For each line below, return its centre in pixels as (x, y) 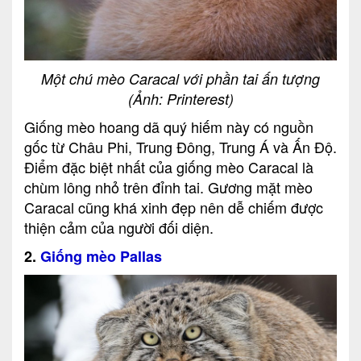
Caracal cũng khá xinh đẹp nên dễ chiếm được (174, 207)
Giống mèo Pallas (99, 256)
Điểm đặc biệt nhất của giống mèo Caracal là (169, 166)
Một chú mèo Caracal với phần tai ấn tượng (180, 78)
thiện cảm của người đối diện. (119, 227)
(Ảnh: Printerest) (180, 98)
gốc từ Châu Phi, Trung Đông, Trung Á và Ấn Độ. (180, 146)
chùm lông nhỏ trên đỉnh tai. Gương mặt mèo (168, 187)
